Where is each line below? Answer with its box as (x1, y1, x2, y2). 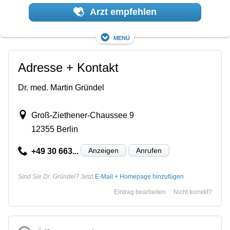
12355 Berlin (31, 124, 78, 133)
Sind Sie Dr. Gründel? (18, 172, 79, 180)
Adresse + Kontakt (18, 60, 119, 74)
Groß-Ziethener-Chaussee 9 (31, 110, 134, 120)
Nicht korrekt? (174, 188, 212, 196)
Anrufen (136, 146, 162, 155)
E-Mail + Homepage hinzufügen (95, 172, 184, 180)
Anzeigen (88, 146, 119, 155)
